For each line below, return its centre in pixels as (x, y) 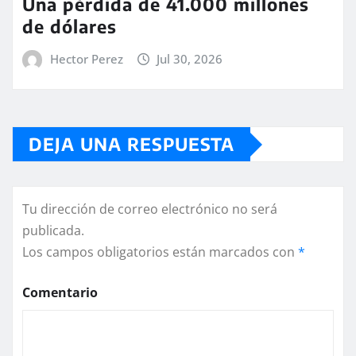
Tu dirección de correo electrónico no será (150, 209)
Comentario (60, 293)
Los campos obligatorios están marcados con (160, 252)
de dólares (70, 26)
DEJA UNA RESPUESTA (132, 144)
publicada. (53, 231)
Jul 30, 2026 (190, 58)
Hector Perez (86, 58)
